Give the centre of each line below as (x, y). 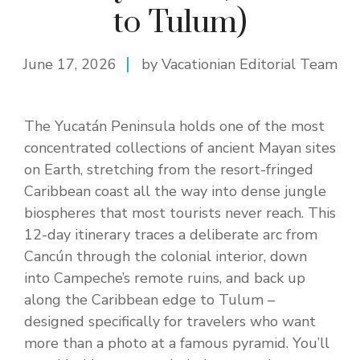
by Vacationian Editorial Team (239, 65)
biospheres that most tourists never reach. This (180, 213)
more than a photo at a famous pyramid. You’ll (177, 344)
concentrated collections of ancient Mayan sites (180, 148)
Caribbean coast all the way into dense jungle (175, 192)
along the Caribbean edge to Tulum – (149, 300)
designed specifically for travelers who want (170, 322)
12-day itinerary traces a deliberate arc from (171, 235)
